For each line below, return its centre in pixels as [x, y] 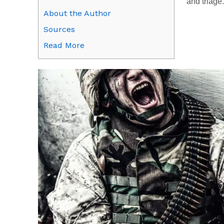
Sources [59, 29]
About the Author [77, 13]
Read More [64, 45]
